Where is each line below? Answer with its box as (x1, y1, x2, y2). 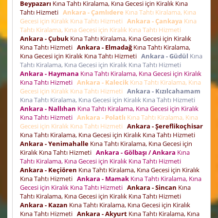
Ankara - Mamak (77, 174, 129, 183)
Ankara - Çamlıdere (63, 7, 124, 17)
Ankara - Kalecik (77, 77, 128, 87)
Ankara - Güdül (141, 51, 188, 60)
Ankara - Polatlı (77, 112, 126, 122)
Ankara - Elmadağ (77, 42, 132, 52)
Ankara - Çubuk (20, 34, 69, 43)
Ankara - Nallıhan (20, 104, 76, 113)
